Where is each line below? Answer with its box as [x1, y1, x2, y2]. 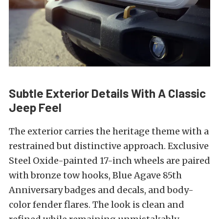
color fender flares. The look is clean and [9, 198, 184, 210]
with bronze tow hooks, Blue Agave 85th [9, 169, 182, 181]
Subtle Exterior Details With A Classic [9, 86, 206, 100]
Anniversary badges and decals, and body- [9, 184, 194, 196]
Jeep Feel [9, 100, 62, 114]
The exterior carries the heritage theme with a [9, 125, 209, 137]
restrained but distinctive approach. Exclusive [9, 140, 209, 152]
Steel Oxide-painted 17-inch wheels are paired [9, 154, 210, 166]
